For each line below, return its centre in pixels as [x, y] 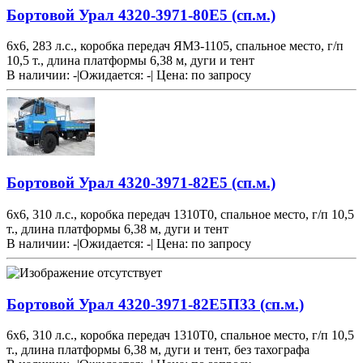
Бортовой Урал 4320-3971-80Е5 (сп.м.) [141, 15]
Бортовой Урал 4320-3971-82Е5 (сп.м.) [141, 183]
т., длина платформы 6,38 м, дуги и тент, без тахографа [158, 350]
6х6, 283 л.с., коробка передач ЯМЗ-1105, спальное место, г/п [175, 46]
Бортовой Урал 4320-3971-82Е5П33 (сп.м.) [155, 304]
